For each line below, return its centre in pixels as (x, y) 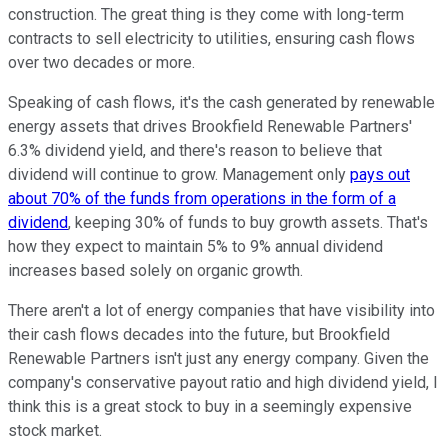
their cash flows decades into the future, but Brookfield (199, 334)
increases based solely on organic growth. (157, 270)
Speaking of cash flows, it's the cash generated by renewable (221, 102)
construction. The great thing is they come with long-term (206, 14)
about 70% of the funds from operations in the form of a (202, 198)
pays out (380, 174)
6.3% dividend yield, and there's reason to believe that (195, 150)
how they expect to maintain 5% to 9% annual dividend (195, 246)
